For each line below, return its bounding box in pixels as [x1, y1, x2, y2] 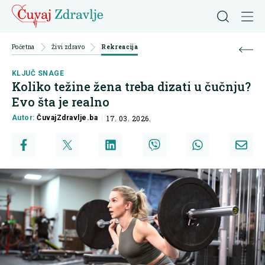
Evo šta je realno [12, 94, 109, 110]
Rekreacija [101, 43, 138, 51]
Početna [12, 43, 35, 51]
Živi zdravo [51, 43, 85, 51]
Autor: [12, 114, 37, 122]
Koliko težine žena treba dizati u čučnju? [12, 79, 251, 95]
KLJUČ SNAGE [12, 69, 64, 78]
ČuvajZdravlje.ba [37, 114, 98, 122]
